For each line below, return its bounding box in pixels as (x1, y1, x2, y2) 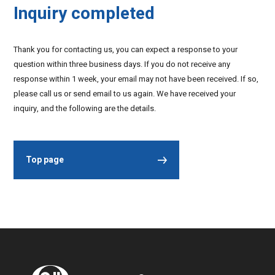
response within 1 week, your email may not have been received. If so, (14, 73, 259, 85)
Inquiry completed (14, 1, 155, 26)
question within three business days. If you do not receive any (14, 58, 231, 70)
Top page (26, 153, 64, 166)
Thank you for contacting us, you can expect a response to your (14, 44, 238, 55)
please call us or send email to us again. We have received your (14, 88, 236, 99)
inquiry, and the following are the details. (14, 103, 157, 114)
